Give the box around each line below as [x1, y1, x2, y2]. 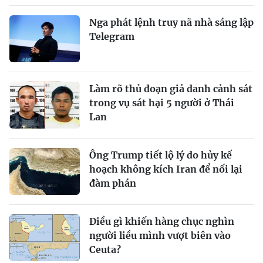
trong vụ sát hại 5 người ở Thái [89, 97, 234, 109]
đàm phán [89, 177, 136, 190]
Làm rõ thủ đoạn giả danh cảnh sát [89, 83, 252, 95]
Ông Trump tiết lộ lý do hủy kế [89, 149, 232, 161]
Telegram [89, 31, 134, 43]
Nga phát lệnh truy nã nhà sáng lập [89, 16, 254, 29]
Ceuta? [89, 244, 121, 256]
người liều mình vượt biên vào [89, 230, 231, 242]
